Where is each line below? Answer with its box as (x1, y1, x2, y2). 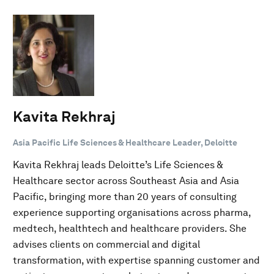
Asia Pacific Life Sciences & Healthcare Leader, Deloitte (13, 137, 237, 147)
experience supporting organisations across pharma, (13, 206, 251, 218)
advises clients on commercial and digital (13, 238, 200, 250)
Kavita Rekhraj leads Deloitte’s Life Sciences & (13, 158, 223, 171)
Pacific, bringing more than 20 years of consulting (13, 190, 237, 202)
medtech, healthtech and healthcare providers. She (13, 222, 246, 234)
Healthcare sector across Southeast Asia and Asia (13, 174, 239, 187)
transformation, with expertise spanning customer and (13, 254, 260, 266)
